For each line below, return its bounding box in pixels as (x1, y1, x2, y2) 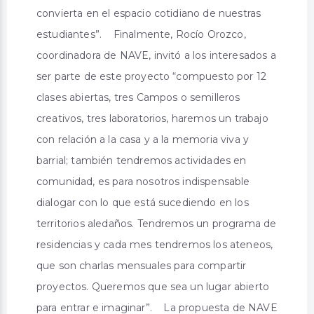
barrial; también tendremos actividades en (36, 153, 247, 167)
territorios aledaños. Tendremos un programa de (36, 217, 277, 230)
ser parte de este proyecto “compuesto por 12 (36, 69, 267, 83)
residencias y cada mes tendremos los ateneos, (36, 238, 273, 251)
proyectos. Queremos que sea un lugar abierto (36, 280, 270, 293)
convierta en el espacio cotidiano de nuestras (36, 6, 261, 20)
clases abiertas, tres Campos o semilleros (36, 90, 240, 104)
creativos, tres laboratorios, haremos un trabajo (36, 111, 268, 125)
